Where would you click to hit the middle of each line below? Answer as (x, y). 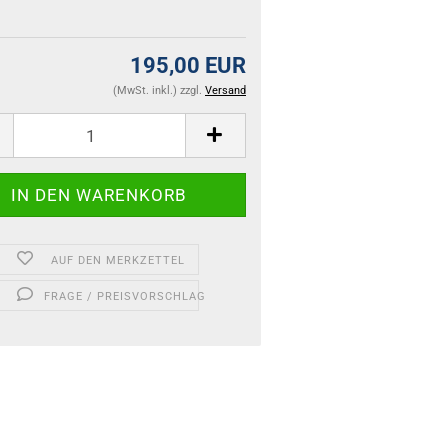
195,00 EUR (188, 65)
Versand (225, 90)
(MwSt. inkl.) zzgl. (159, 90)
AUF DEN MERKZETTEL (118, 260)
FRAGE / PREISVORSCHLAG (124, 296)
